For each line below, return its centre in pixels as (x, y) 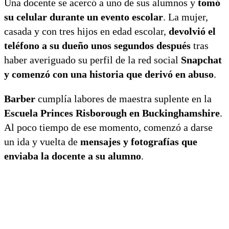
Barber (20, 98)
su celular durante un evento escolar (84, 17)
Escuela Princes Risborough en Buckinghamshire (112, 113)
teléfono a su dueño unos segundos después (97, 45)
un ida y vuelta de (42, 141)
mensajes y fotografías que (139, 141)
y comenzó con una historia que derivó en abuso (109, 74)
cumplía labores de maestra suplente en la (123, 98)
